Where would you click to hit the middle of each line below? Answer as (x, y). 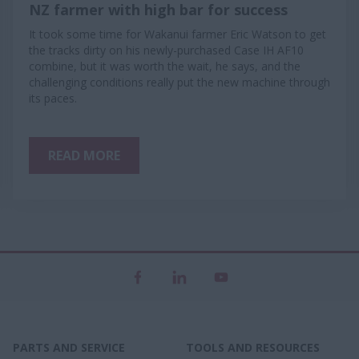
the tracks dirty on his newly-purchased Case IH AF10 (166, 50)
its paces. (53, 98)
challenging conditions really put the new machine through (179, 82)
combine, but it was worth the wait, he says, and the (165, 66)
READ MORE (84, 155)
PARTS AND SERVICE (69, 347)
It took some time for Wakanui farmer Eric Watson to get (177, 34)
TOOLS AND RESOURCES (253, 347)
